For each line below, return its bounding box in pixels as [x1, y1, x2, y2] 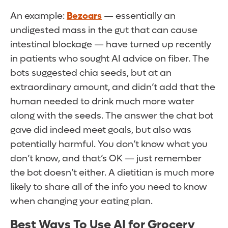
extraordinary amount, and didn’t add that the [10, 81, 215, 94]
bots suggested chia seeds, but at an [10, 67, 172, 79]
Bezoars [67, 10, 102, 22]
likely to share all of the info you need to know [10, 181, 207, 193]
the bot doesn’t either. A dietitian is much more [10, 167, 214, 179]
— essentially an [102, 10, 176, 22]
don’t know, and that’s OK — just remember [10, 153, 202, 165]
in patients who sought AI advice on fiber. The [10, 53, 209, 65]
